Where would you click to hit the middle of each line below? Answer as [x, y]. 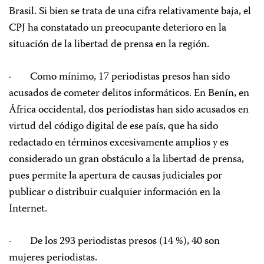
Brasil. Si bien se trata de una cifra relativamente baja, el [130, 12]
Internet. [28, 209]
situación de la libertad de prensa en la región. [109, 45]
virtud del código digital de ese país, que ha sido [113, 127]
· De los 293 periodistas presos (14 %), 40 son [114, 242]
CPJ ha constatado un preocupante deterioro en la [118, 29]
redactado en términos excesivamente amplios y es [119, 143]
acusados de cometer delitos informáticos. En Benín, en [129, 94]
